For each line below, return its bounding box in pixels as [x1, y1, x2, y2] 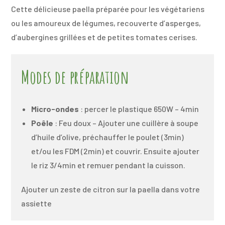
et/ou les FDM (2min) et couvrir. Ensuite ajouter [31, 146, 200, 156]
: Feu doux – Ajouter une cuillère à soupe [53, 118, 199, 128]
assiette [21, 198, 52, 208]
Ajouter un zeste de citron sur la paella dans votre [21, 184, 200, 194]
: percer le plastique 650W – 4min [79, 103, 199, 114]
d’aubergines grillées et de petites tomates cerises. [11, 32, 198, 42]
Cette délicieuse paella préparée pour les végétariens [11, 4, 205, 14]
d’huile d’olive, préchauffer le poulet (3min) [31, 132, 184, 142]
